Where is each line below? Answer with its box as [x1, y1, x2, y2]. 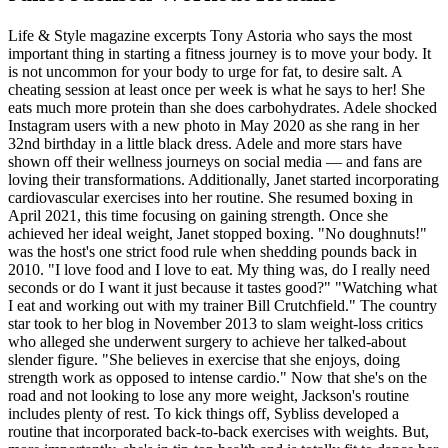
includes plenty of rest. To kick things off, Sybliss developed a [8, 404, 399, 422]
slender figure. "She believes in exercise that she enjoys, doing [8, 350, 400, 368]
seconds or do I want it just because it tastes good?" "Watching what [8, 278, 437, 296]
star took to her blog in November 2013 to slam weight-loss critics [8, 314, 423, 332]
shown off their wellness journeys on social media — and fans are [8, 152, 422, 170]
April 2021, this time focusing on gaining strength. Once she [8, 206, 388, 224]
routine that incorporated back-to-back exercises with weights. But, [8, 422, 429, 440]
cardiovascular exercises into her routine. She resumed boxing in [8, 188, 413, 206]
